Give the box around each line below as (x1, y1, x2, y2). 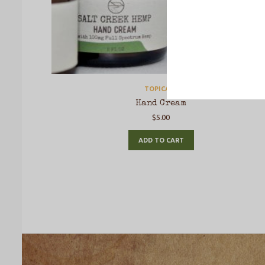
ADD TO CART (138, 137, 184, 144)
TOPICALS (144, 85, 177, 92)
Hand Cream (135, 99, 186, 108)
